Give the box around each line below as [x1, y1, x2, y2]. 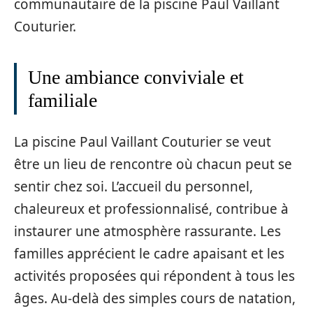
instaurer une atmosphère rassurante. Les [14, 221, 281, 240]
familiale [28, 89, 97, 111]
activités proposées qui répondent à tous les [14, 266, 295, 285]
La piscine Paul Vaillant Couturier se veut [14, 132, 271, 151]
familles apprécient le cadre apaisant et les [14, 244, 284, 263]
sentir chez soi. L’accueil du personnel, [14, 177, 253, 196]
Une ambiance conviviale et [28, 66, 244, 88]
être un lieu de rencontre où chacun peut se [14, 154, 292, 173]
